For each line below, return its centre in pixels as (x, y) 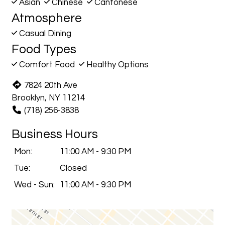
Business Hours (55, 134)
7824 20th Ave (51, 86)
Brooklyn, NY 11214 (48, 98)
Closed (73, 168)
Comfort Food (47, 65)
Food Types (44, 49)
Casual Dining (44, 34)
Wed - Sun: (34, 185)
